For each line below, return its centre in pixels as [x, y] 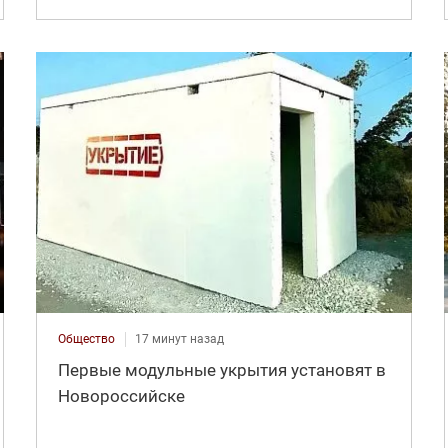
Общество [86, 339]
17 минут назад [179, 339]
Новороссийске [121, 396]
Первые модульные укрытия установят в [221, 370]
